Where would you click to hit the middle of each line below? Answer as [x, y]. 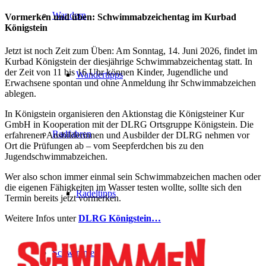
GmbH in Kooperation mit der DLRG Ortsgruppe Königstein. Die [129, 125]
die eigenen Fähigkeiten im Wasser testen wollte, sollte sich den [123, 188]
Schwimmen [76, 253]
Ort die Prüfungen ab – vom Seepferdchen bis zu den [104, 146]
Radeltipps [96, 193]
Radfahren [72, 134]
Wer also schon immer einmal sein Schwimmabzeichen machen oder [133, 177]
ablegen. [20, 94]
